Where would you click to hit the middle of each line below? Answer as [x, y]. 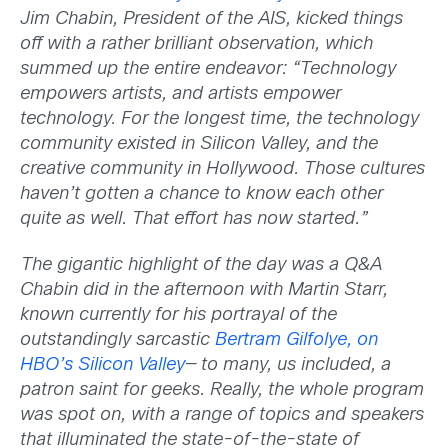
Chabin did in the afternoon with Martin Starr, [204, 290]
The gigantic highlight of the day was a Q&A [201, 265]
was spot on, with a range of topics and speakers [222, 415]
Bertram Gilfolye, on [296, 340]
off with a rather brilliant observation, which [196, 45]
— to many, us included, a [288, 365]
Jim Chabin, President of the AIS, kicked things [211, 20]
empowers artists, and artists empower [180, 95]
